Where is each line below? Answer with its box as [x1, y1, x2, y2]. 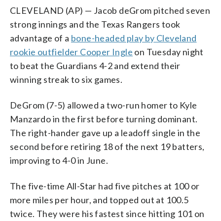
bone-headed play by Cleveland [71, 32, 197, 43]
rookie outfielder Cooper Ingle [10, 46, 133, 57]
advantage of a [10, 32, 72, 43]
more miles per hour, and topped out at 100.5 [10, 194, 189, 205]
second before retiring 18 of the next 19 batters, [10, 141, 205, 152]
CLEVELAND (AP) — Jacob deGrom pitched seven [10, 4, 211, 16]
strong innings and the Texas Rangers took [10, 18, 181, 30]
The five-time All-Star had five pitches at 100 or [10, 180, 200, 191]
